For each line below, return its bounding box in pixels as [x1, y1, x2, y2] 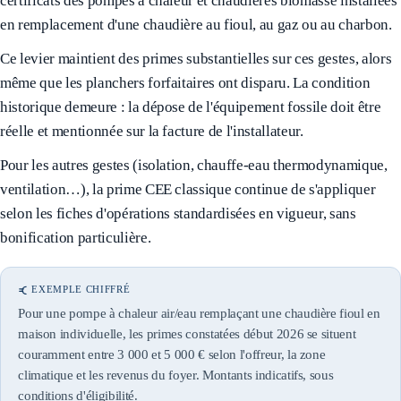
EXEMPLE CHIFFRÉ [31, 284, 131, 295]
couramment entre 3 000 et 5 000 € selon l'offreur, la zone [18, 346, 326, 362]
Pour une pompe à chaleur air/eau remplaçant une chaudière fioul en [18, 305, 380, 320]
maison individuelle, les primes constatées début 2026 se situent [18, 326, 356, 341]
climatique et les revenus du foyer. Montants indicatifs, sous [18, 367, 334, 382]
